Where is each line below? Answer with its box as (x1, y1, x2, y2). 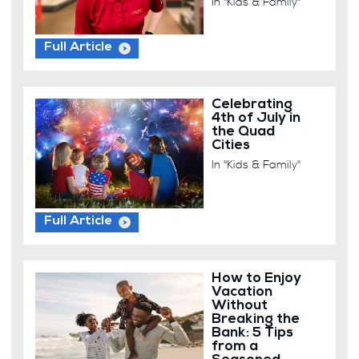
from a (212, 340, 259, 354)
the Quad (212, 125, 276, 139)
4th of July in (212, 111, 301, 126)
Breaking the (212, 313, 301, 327)
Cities (212, 139, 251, 153)
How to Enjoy (212, 272, 302, 286)
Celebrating (212, 98, 293, 112)
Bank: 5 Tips (212, 326, 294, 341)
